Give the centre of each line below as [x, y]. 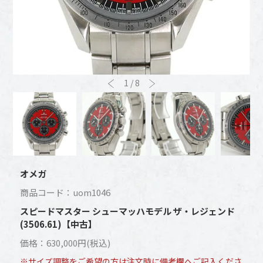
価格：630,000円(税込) [65, 243]
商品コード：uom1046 [65, 192]
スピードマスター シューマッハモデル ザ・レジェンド [128, 211]
